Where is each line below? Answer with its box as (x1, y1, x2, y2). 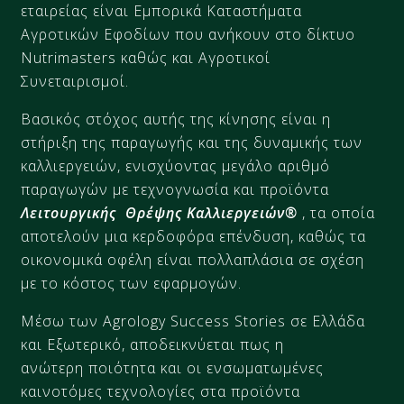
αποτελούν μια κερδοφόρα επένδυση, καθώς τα (21, 226, 367, 246)
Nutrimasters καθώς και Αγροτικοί (21, 48, 271, 68)
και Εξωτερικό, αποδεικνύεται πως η (21, 335, 285, 354)
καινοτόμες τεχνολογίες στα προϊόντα (21, 381, 301, 401)
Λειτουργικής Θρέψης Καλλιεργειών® (21, 203, 298, 223)
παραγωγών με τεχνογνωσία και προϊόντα (21, 179, 330, 199)
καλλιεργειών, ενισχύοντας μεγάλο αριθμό (21, 156, 331, 176)
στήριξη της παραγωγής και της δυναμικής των (21, 133, 363, 152)
